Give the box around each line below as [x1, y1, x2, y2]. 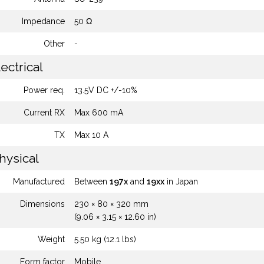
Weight [38, 235, 65, 244]
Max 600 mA [74, 108, 123, 117]
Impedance [22, 16, 65, 26]
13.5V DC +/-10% [74, 85, 137, 95]
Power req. [24, 85, 65, 95]
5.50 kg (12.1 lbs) [74, 235, 136, 244]
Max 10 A [74, 130, 108, 140]
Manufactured [13, 177, 65, 186]
